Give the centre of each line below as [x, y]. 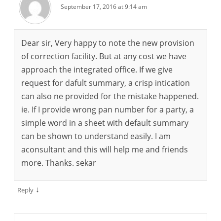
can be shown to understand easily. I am [96, 136]
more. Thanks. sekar [59, 163]
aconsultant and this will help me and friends [105, 149]
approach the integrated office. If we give [97, 69]
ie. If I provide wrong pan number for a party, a [108, 109]
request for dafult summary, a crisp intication [106, 83]
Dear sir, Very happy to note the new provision [108, 43]
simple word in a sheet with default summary [105, 123]
